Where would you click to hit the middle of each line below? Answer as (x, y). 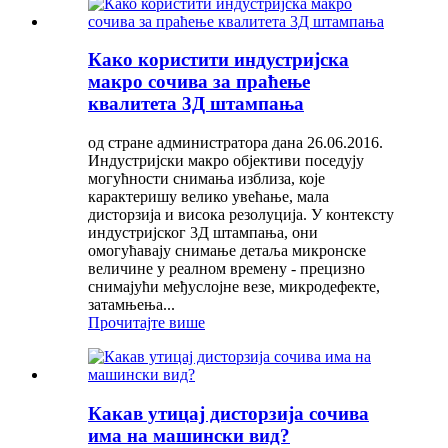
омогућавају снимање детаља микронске (227, 250)
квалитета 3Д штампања (196, 104)
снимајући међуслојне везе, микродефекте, (234, 286)
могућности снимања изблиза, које (206, 178)
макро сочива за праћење (199, 82)
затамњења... (131, 304)
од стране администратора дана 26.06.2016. (235, 142)
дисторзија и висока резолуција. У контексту (241, 214)
